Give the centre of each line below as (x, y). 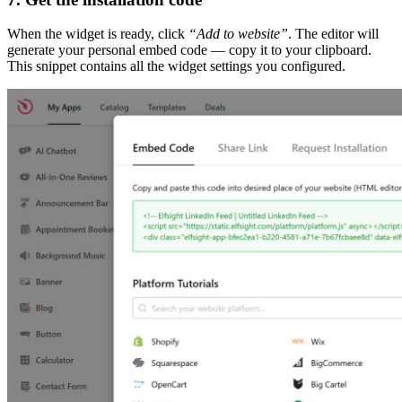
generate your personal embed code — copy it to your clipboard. (189, 50)
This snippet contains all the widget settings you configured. (176, 66)
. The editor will (333, 34)
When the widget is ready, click (98, 34)
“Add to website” (238, 34)
